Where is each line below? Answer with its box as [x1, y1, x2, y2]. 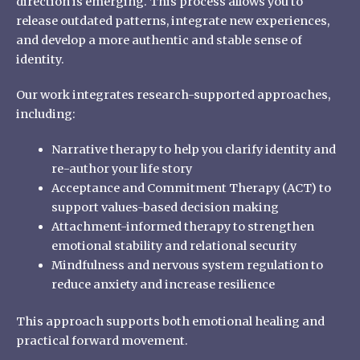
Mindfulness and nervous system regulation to [51, 258, 323, 273]
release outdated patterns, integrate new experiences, [16, 14, 329, 29]
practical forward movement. [16, 333, 188, 349]
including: [16, 107, 76, 122]
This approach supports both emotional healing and [16, 314, 325, 329]
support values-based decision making [51, 200, 279, 215]
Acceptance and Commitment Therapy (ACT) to [51, 181, 331, 196]
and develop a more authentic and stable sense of [16, 33, 302, 48]
